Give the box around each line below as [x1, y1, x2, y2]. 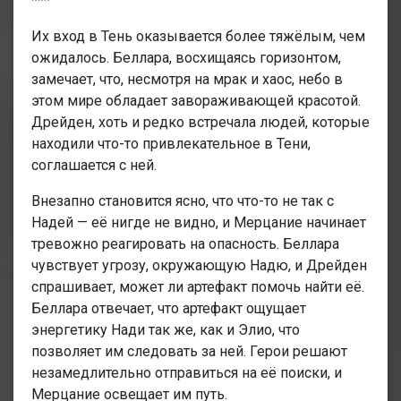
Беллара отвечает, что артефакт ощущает [31, 299, 306, 317]
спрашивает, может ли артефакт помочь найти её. [31, 277, 364, 295]
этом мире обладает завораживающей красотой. [31, 91, 361, 109]
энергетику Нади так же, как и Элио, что [31, 320, 300, 338]
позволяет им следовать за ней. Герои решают [31, 342, 347, 360]
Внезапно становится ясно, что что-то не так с [31, 192, 334, 209]
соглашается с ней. [31, 156, 157, 174]
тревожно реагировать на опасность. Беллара [31, 235, 339, 252]
